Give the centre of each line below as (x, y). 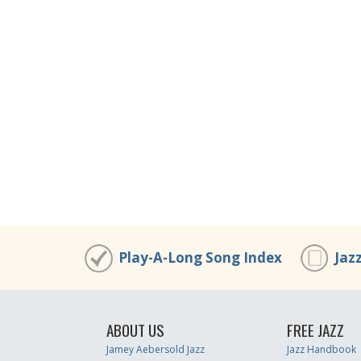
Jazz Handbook (321, 349)
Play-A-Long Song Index (200, 257)
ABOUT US (135, 330)
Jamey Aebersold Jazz (156, 349)
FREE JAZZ (315, 330)
